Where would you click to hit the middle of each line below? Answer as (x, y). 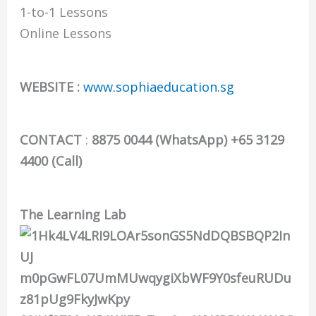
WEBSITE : (52, 86)
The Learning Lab (73, 215)
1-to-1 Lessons (64, 12)
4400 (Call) (51, 161)
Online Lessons (66, 34)
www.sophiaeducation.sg (159, 86)
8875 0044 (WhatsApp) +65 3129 (188, 140)
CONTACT (51, 140)
